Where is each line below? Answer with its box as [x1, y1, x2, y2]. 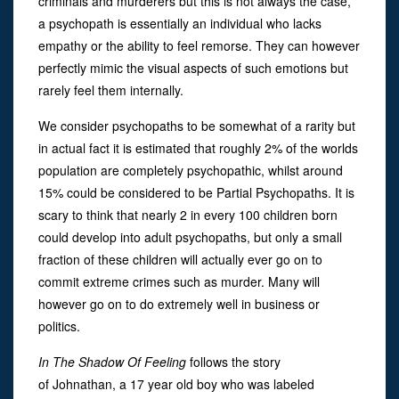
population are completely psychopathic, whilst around [38, 160, 343, 179]
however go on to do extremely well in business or [38, 294, 320, 313]
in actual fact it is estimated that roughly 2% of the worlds [38, 138, 358, 157]
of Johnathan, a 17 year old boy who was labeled [38, 374, 314, 393]
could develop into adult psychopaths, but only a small [38, 227, 342, 246]
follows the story [190, 352, 281, 370]
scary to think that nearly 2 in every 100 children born [38, 205, 338, 224]
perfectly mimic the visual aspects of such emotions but [38, 58, 348, 77]
